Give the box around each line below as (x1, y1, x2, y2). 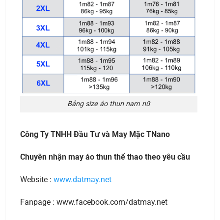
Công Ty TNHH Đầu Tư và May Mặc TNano (20, 130, 170, 139)
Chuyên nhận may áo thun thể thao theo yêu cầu (20, 152, 190, 162)
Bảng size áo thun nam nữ (67, 100, 150, 109)
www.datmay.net (53, 174, 111, 184)
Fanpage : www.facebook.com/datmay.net (20, 197, 167, 207)
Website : (20, 174, 54, 184)
